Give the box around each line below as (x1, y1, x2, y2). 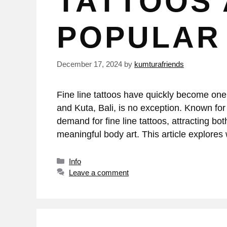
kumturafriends (134, 60, 184, 69)
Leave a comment (68, 168, 129, 177)
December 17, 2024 (57, 60, 122, 69)
